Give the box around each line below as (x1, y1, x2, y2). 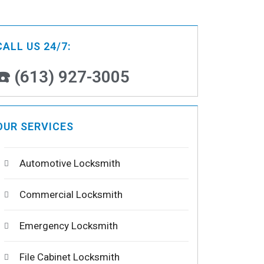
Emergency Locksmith (19, 220, 118, 232)
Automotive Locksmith (19, 157, 120, 170)
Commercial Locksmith (19, 189, 123, 201)
